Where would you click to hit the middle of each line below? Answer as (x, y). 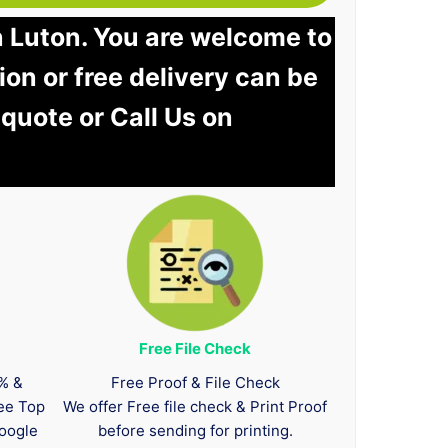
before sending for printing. (195, 431)
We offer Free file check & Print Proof (195, 407)
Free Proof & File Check (195, 383)
